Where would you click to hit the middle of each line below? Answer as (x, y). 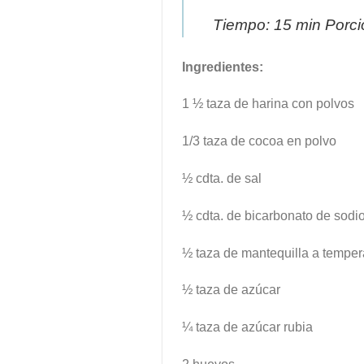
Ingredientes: (222, 67)
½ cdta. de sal (221, 178)
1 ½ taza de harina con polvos (268, 104)
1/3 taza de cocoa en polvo (259, 141)
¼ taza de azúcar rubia (247, 327)
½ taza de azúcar (231, 290)
